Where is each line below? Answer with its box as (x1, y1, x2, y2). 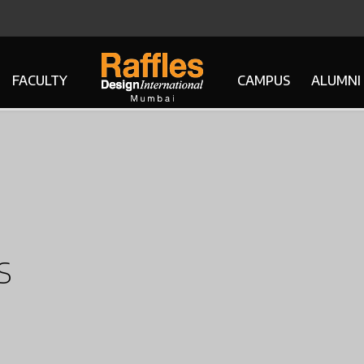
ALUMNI (310, 72, 361, 89)
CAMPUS (236, 72, 290, 89)
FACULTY (11, 72, 67, 89)
